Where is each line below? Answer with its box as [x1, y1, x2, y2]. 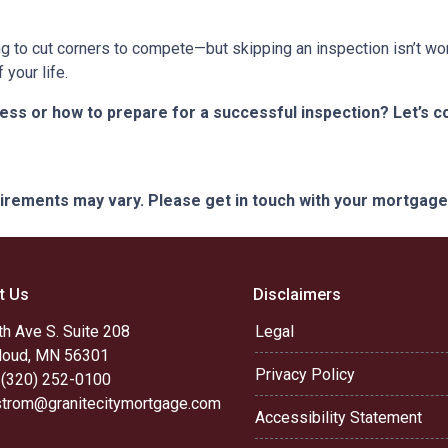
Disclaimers [253, 285, 341, 304]
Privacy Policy [255, 365, 355, 384]
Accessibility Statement [255, 408, 422, 427]
